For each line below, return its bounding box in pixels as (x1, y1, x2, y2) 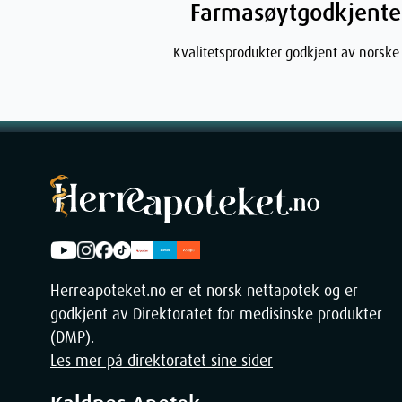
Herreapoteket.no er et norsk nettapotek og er (50, 281, 358, 301)
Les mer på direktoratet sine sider (50, 351, 273, 371)
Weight (57, 321, 101, 341)
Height (57, 221, 99, 240)
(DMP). (50, 328, 94, 348)
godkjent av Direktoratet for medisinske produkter (50, 304, 382, 325)
